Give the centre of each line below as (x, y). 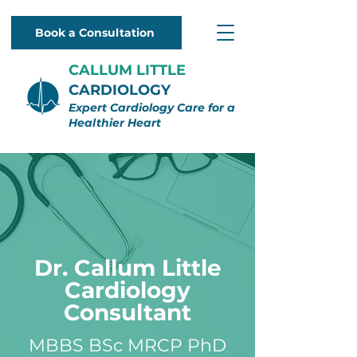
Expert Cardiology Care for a (152, 108)
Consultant (127, 312)
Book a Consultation (95, 33)
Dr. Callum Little (127, 268)
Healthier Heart (115, 123)
